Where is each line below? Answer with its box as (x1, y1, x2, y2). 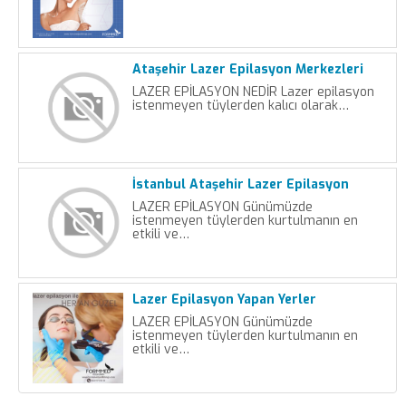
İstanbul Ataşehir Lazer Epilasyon (132, 176, 349, 193)
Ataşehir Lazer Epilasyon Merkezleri (132, 61, 363, 78)
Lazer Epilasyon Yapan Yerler (132, 291, 316, 308)
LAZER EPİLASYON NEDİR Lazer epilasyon (132, 83, 374, 101)
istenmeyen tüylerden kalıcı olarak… (132, 97, 349, 114)
